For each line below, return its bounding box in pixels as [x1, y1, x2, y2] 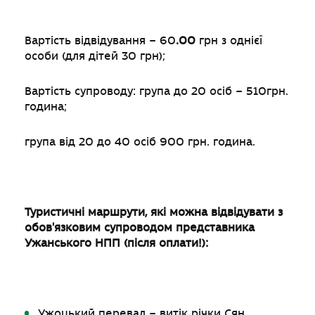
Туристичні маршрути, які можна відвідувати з [25, 206, 283, 219]
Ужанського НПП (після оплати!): [25, 237, 208, 250]
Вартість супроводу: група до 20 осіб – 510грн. [25, 85, 288, 98]
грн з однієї [195, 34, 262, 47]
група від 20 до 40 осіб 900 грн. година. [25, 136, 255, 148]
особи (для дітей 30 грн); [25, 50, 165, 63]
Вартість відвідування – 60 [25, 34, 176, 47]
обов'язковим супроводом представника [25, 221, 255, 234]
